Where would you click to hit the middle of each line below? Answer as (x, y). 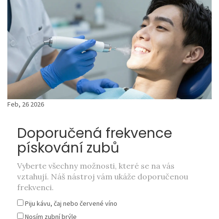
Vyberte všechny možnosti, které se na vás (96, 166)
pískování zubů (68, 148)
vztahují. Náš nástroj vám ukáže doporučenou (103, 177)
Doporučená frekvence (95, 133)
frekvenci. (35, 187)
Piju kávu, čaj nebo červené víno (71, 204)
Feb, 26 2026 (26, 104)
